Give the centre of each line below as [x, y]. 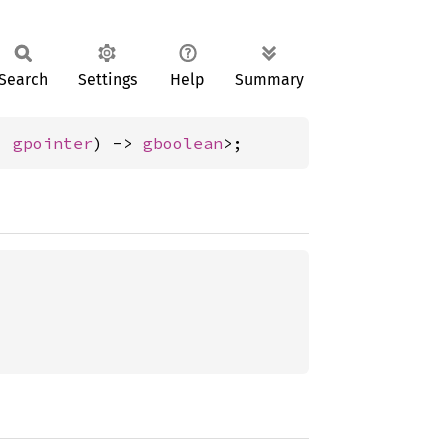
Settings [107, 79]
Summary [269, 79]
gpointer [53, 143]
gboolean [183, 143]
